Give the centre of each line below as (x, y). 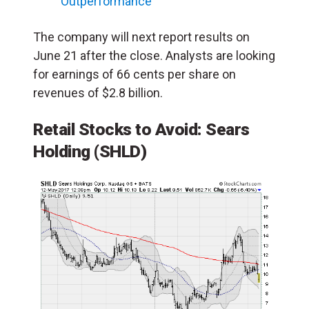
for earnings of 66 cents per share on (134, 74)
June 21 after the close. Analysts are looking (154, 56)
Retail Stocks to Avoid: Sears (141, 130)
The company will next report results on (141, 37)
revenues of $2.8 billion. (98, 93)
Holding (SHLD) (90, 152)
